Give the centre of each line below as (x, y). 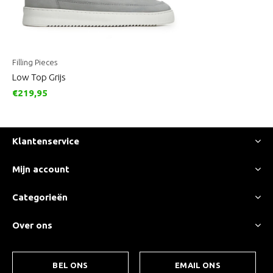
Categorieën (40, 197)
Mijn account (41, 169)
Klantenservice (46, 141)
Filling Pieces (35, 62)
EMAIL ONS (198, 265)
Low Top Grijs (39, 77)
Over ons (32, 225)
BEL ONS (70, 265)
